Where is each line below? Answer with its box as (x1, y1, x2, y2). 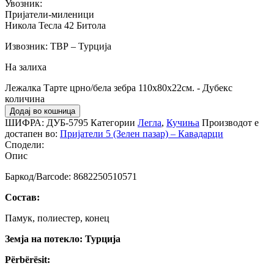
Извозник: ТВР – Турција (5, 40, 111, 51)
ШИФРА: (5, 117, 46, 128)
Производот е (202, 117, 259, 128)
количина (5, 93, 45, 104)
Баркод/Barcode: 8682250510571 (5, 171, 137, 182)
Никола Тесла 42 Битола (5, 20, 106, 31)
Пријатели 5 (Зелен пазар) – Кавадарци (60, 128, 223, 139)
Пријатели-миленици (5, 9, 94, 20)
